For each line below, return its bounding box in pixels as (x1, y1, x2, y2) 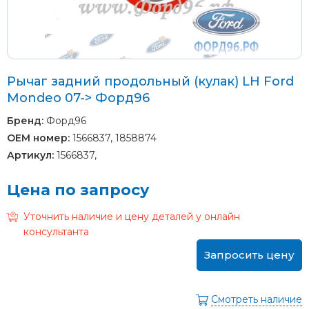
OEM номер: (7, 131, 70, 144)
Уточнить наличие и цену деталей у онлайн (23, 210, 240, 223)
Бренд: (7, 114, 43, 127)
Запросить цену (204, 248, 295, 261)
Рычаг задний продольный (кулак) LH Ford (7, 73, 294, 89)
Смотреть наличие (211, 292, 302, 306)
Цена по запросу (7, 180, 150, 199)
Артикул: (7, 148, 54, 161)
